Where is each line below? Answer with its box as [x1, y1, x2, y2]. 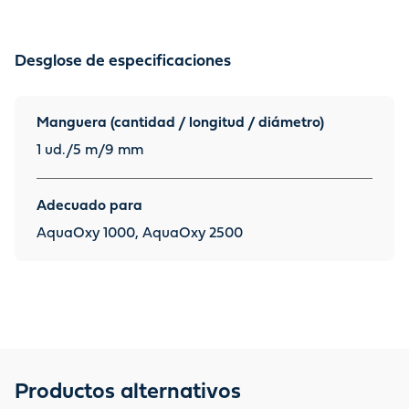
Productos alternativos [15, 383, 241, 403]
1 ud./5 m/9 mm [37, 144, 143, 157]
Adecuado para [37, 200, 142, 213]
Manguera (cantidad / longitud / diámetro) [37, 117, 324, 130]
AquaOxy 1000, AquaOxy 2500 [37, 227, 243, 240]
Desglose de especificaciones [15, 55, 231, 69]
